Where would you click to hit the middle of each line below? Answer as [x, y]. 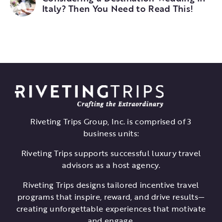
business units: [111, 133]
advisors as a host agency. [111, 165]
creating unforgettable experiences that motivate [111, 209]
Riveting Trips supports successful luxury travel [111, 153]
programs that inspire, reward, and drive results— [111, 197]
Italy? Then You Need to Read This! [118, 8]
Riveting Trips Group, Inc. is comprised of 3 [111, 121]
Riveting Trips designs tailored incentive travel [111, 185]
